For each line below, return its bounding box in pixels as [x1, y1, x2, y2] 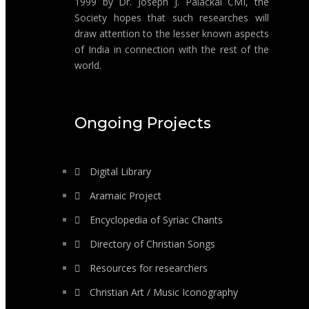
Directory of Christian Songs [87, 237, 215, 250]
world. [74, 59, 101, 72]
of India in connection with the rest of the [74, 43, 269, 56]
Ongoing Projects [74, 114, 211, 132]
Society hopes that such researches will [74, 11, 269, 24]
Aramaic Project [87, 189, 161, 202]
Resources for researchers [87, 261, 208, 275]
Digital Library [87, 165, 151, 178]
